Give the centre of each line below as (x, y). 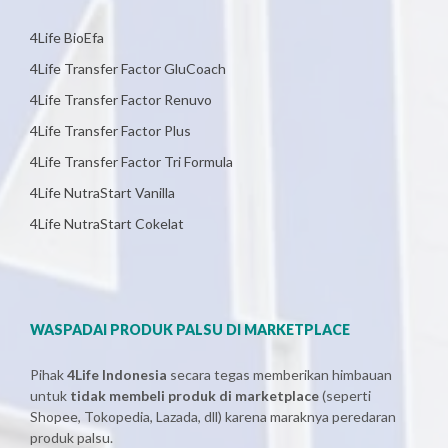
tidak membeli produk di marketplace (194, 395)
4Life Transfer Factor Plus (110, 130)
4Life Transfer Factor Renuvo (121, 99)
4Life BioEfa (67, 37)
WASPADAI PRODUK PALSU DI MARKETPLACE (190, 329)
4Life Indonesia (117, 374)
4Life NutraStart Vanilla (102, 192)
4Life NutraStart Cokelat (107, 223)
